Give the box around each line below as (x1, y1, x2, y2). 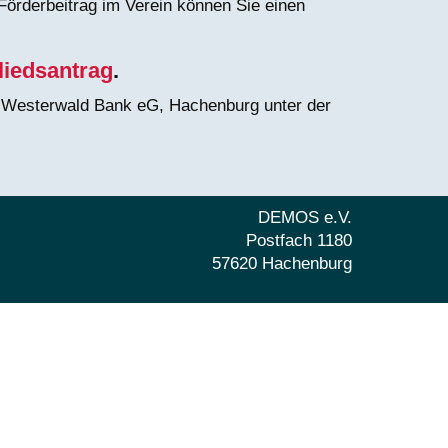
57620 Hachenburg (212, 254, 352, 274)
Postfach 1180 (246, 231, 352, 251)
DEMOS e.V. (258, 208, 352, 228)
